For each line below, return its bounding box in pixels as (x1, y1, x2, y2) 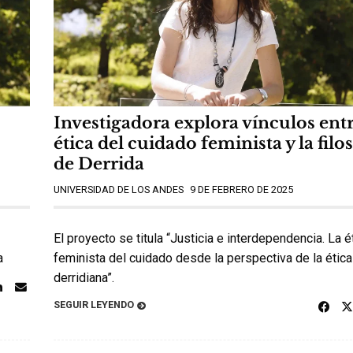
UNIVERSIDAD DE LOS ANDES (54, 183, 184, 195)
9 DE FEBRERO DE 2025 (190, 183, 293, 195)
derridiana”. (54, 270, 114, 286)
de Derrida (54, 154, 144, 175)
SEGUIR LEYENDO (54, 298, 134, 310)
